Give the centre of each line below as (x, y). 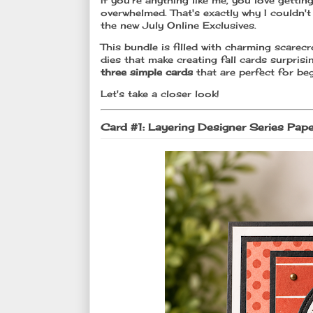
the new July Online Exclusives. (179, 26)
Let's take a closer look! (160, 94)
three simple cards (147, 72)
